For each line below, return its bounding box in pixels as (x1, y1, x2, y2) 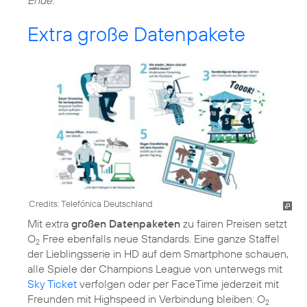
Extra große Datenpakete (27, 21, 245, 47)
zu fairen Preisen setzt (180, 216, 287, 230)
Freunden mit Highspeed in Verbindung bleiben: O (27, 291, 265, 306)
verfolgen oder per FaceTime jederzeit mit (77, 276, 279, 291)
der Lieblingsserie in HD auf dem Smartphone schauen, (27, 246, 288, 260)
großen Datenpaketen (71, 216, 180, 230)
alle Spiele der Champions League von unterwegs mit (27, 261, 282, 275)
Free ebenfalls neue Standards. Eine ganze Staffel (40, 231, 280, 245)
